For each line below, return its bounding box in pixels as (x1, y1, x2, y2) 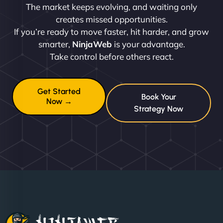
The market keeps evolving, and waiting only (26, 1, 197, 12)
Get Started (37, 87, 81, 97)
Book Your (141, 92, 176, 102)
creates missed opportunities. (55, 14, 168, 25)
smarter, (38, 39, 72, 50)
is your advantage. (111, 39, 185, 50)
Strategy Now (134, 104, 184, 114)
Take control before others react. (49, 51, 174, 62)
